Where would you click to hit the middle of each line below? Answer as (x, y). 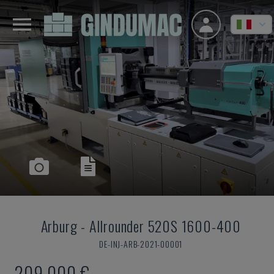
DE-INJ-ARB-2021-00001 (141, 244)
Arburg (59, 226)
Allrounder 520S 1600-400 (165, 226)
